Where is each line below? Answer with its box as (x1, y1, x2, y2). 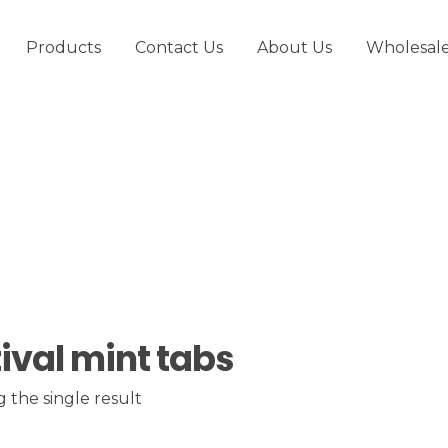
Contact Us (134, 38, 223, 57)
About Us (256, 38, 332, 57)
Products (25, 38, 101, 57)
